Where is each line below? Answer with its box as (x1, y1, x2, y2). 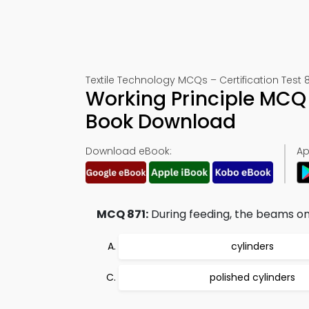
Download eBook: (86, 144, 172, 158)
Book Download (86, 108, 236, 135)
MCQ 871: (97, 206, 148, 222)
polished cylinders (210, 270, 295, 284)
